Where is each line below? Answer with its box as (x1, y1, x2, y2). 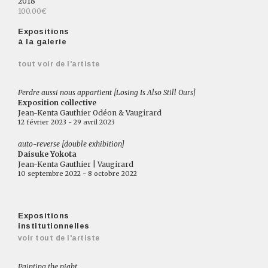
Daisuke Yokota (18, 150, 77, 159)
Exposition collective (18, 98, 96, 107)
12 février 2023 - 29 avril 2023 (18, 118, 115, 126)
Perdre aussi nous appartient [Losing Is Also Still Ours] (18, 88, 196, 97)
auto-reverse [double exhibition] (18, 139, 124, 148)
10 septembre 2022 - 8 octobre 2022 (18, 169, 137, 178)
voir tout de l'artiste (18, 234, 100, 242)
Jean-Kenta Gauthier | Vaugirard (18, 160, 133, 169)
